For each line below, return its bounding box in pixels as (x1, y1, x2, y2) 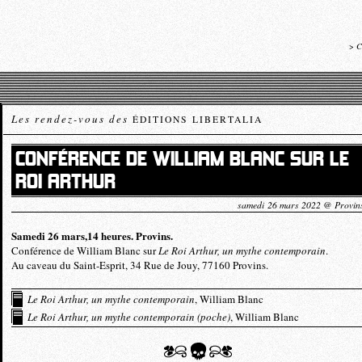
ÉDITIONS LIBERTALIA (133, 113, 263, 125)
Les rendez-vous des (11, 112, 133, 126)
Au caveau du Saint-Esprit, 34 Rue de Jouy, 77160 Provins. (11, 258, 268, 272)
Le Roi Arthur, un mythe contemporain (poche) (27, 309, 230, 324)
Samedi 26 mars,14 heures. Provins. (11, 228, 173, 243)
